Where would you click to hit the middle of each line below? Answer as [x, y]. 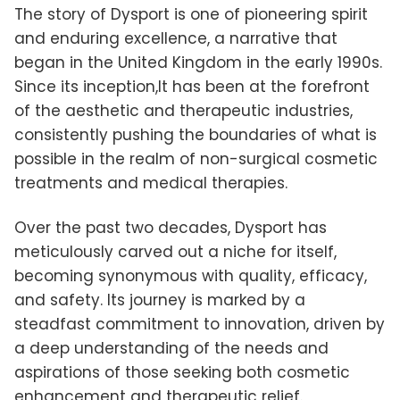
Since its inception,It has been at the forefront [192, 86]
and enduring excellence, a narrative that [176, 38]
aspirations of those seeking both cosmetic [182, 372]
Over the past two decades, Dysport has [171, 227]
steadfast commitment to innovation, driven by [200, 324]
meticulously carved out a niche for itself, [175, 251]
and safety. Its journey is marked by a [160, 300]
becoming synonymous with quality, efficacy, [191, 275]
